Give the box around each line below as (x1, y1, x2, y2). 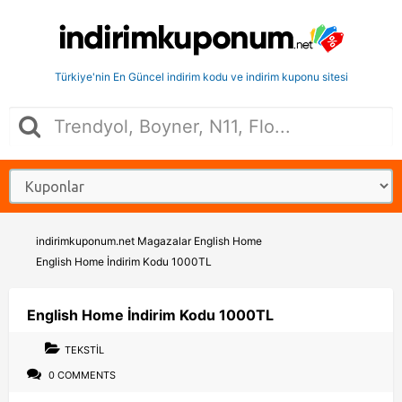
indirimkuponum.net (36, 234, 135, 248)
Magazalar (137, 234, 191, 248)
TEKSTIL (65, 344, 104, 356)
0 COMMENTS (46, 369, 116, 381)
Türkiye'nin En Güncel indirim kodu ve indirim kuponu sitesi (54, 70, 348, 83)
